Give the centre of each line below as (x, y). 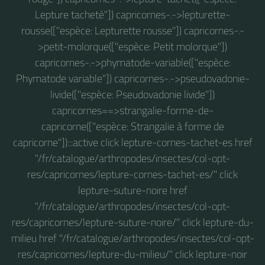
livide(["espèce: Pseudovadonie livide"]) (132, 94)
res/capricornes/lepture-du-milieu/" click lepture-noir (132, 254)
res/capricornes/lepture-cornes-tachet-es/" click (132, 174)
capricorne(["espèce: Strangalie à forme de (132, 126)
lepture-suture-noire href (132, 190)
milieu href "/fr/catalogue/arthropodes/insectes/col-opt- (132, 238)
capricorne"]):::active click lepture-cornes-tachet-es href (132, 142)
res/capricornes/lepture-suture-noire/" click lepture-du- (132, 222)
